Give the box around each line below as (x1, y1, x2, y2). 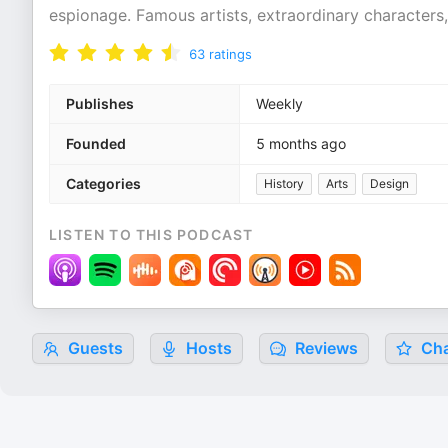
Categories (66, 175, 141, 192)
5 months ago (256, 135, 346, 152)
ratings (209, 46, 252, 62)
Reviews (291, 338, 358, 358)
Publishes (66, 95, 134, 112)
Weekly (256, 95, 303, 112)
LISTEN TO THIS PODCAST (49, 226, 254, 243)
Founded (66, 135, 126, 152)
